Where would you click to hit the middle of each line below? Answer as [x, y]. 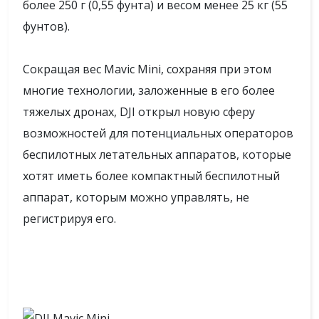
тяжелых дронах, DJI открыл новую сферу [139, 112]
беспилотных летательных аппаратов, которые [157, 155]
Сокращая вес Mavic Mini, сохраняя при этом [147, 69]
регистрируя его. [69, 219]
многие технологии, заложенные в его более [149, 90]
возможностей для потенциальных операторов [158, 133]
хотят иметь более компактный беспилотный [151, 176]
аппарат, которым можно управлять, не [136, 197]
